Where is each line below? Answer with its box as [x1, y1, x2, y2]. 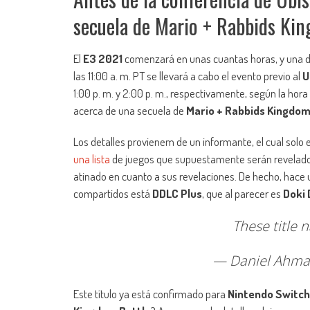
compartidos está [73, 186, 152, 201]
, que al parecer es [202, 186, 283, 201]
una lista [73, 152, 110, 167]
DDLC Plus [152, 186, 202, 201]
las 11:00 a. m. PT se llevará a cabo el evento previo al [73, 69, 302, 84]
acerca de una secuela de [73, 103, 186, 118]
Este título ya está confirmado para [73, 286, 228, 302]
